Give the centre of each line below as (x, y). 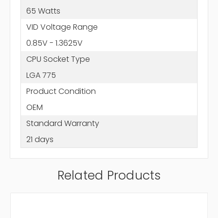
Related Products (109, 176)
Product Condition (61, 91)
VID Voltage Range (62, 27)
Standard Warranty (63, 123)
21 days (40, 139)
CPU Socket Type (58, 59)
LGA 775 (41, 75)
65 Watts (43, 11)
